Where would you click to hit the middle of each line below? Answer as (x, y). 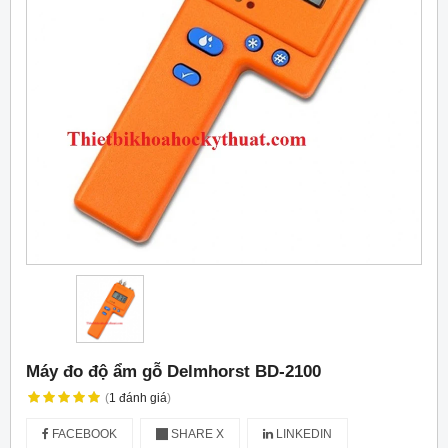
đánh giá (142, 398)
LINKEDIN (302, 434)
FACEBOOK (83, 434)
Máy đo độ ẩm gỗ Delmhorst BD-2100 (173, 371)
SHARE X (196, 434)
